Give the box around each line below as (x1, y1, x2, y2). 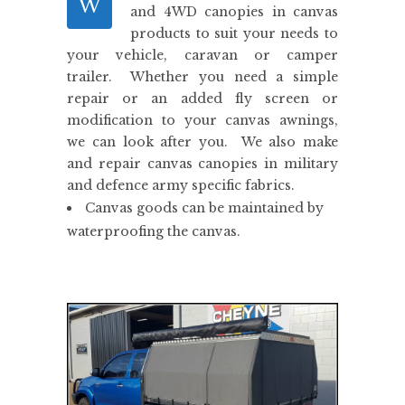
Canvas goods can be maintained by (85, 199, 324, 216)
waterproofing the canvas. (67, 222, 240, 240)
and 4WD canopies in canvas (130, 3, 338, 20)
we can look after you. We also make (67, 133, 338, 150)
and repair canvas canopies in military (67, 155, 338, 172)
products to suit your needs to (130, 24, 338, 42)
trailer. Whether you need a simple (67, 68, 338, 85)
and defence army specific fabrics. (67, 176, 295, 193)
